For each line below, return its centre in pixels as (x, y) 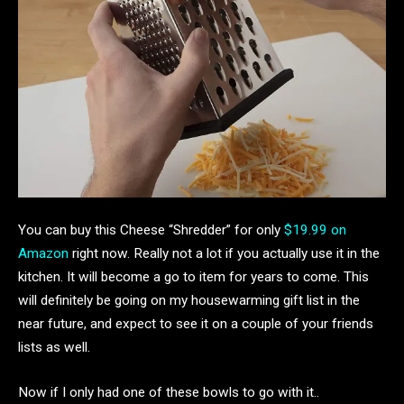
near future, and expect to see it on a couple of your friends (196, 324)
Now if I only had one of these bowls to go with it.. (169, 392)
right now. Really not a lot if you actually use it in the (224, 254)
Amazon (43, 254)
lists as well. (54, 348)
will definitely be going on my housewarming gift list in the (189, 301)
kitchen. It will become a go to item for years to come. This (193, 277)
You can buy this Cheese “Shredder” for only (151, 230)
